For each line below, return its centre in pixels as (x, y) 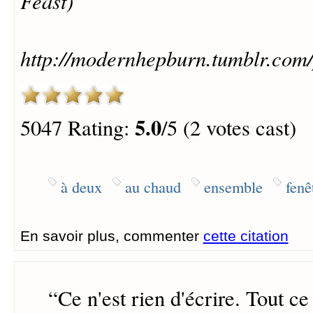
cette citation (246, 236)
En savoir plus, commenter (111, 236)
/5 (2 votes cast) (228, 127)
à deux (81, 187)
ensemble (233, 187)
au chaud (153, 187)
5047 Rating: (77, 127)
